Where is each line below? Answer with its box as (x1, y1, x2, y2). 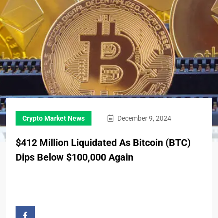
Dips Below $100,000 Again (16, 151, 133, 163)
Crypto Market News (22, 114, 85, 122)
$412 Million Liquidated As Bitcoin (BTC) (16, 137, 191, 148)
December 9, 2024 (116, 114, 171, 122)
